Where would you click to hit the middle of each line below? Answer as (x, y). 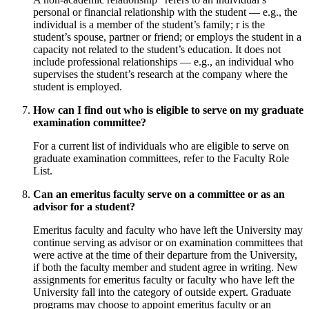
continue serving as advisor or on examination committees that (168, 243)
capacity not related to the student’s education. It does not (157, 50)
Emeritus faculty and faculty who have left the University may (168, 230)
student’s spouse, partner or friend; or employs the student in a (167, 37)
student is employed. (78, 87)
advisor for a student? (84, 207)
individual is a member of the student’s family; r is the (149, 25)
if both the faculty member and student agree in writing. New (166, 268)
